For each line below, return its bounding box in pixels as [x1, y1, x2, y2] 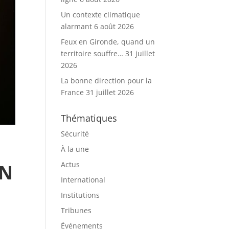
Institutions [61, 190, 100, 200]
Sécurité [61, 129, 89, 139]
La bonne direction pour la [61, 76, 152, 85]
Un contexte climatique [61, 10, 141, 19]
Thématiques [61, 112, 118, 124]
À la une [61, 144, 89, 154]
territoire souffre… [61, 49, 124, 58]
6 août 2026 [94, 21, 134, 31]
